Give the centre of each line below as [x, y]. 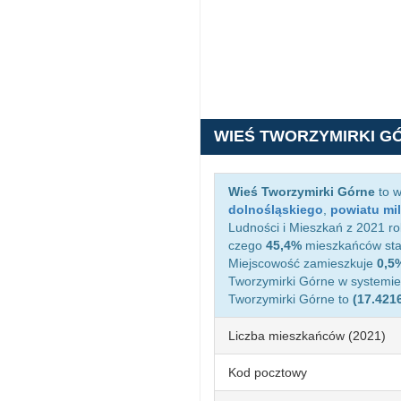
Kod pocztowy [268, 372]
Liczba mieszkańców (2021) [307, 336]
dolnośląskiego [276, 209]
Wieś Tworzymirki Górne [302, 192]
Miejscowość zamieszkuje [303, 263]
